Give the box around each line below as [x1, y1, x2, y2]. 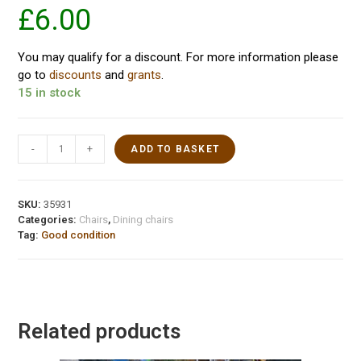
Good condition [41, 229, 116, 242]
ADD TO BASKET [131, 143, 219, 156]
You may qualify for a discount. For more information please [18, 50, 339, 65]
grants [127, 68, 162, 83]
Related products [18, 319, 181, 344]
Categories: [18, 214, 80, 226]
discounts [49, 68, 102, 83]
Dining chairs [113, 214, 174, 226]
